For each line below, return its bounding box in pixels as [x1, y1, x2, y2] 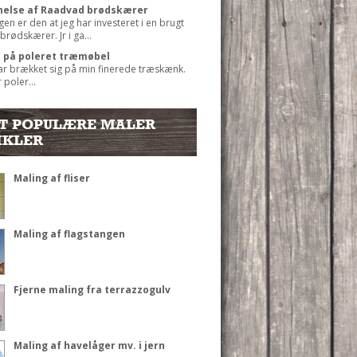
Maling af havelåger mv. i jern [13, 338, 165, 352]
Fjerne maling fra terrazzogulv [13, 282, 171, 296]
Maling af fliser [13, 171, 90, 185]
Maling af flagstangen [13, 226, 125, 241]
